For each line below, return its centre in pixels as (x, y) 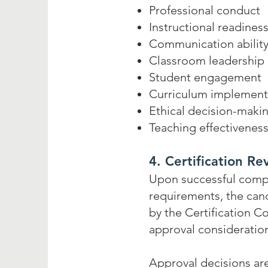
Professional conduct (205, 10)
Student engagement (205, 77)
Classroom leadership (207, 60)
